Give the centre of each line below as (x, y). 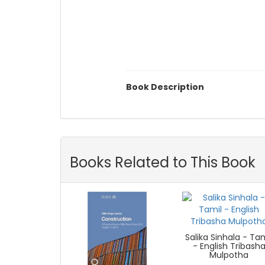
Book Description (165, 87)
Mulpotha (229, 255)
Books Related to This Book (163, 163)
